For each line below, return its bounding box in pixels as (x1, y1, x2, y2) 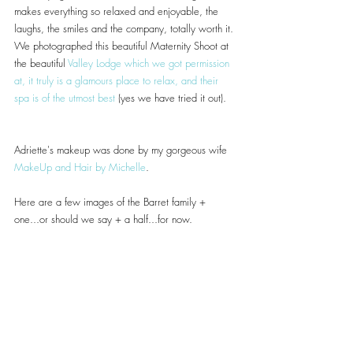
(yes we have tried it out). (115, 91, 226, 105)
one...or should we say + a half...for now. (14, 212, 192, 226)
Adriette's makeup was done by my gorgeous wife (14, 143, 230, 157)
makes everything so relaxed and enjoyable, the (14, 4, 221, 18)
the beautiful (14, 56, 68, 70)
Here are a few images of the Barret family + (14, 195, 209, 209)
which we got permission (121, 56, 232, 70)
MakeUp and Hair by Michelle (14, 160, 146, 174)
